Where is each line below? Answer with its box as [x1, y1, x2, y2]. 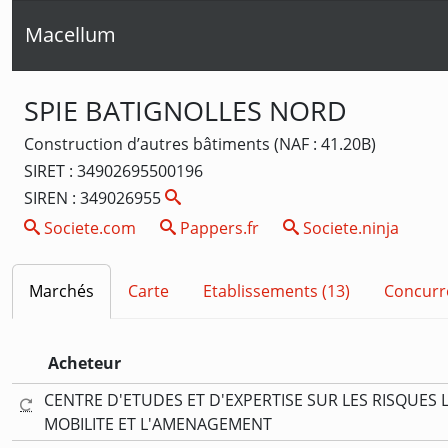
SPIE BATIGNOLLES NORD [24, 91, 347, 129]
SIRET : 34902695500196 [24, 159, 203, 182]
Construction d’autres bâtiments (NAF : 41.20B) [24, 132, 376, 155]
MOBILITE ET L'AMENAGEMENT [44, 412, 272, 435]
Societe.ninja [299, 216, 399, 239]
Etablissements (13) [203, 280, 350, 303]
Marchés [29, 280, 94, 303]
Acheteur [48, 351, 121, 374]
